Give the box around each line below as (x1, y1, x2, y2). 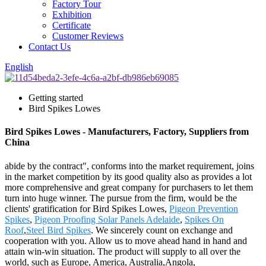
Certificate (52, 20, 91, 30)
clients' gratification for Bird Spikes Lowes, (5, 203, 169, 214)
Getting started (28, 93, 83, 103)
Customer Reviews (52, 31, 123, 41)
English (5, 62, 33, 72)
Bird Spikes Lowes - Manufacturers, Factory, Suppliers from (5, 126, 249, 137)
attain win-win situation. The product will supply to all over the (5, 246, 240, 256)
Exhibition (52, 9, 91, 20)
